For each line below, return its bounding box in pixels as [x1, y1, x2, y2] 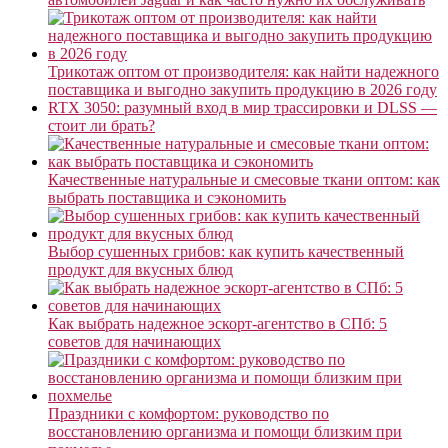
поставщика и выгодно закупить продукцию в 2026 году [48, 80, 437, 98]
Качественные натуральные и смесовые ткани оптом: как [48, 170, 440, 188]
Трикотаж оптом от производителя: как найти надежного [48, 62, 439, 80]
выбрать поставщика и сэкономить [48, 188, 286, 206]
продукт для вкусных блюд [48, 260, 233, 278]
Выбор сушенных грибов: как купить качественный [48, 242, 404, 260]
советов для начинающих [48, 332, 221, 350]
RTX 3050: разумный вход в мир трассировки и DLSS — [48, 98, 437, 116]
